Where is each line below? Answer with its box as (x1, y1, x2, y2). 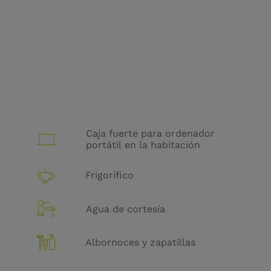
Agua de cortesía (85, 203, 165, 215)
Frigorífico (85, 169, 134, 181)
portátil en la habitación (85, 139, 200, 151)
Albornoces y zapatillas (85, 236, 195, 248)
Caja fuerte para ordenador (85, 128, 215, 140)
